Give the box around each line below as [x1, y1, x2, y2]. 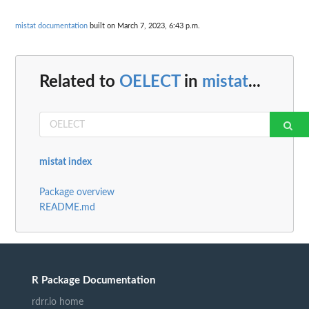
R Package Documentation [32, 275, 155, 286]
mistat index [39, 157, 92, 168]
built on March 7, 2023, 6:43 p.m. [88, 21, 200, 30]
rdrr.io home [32, 297, 83, 308]
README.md [39, 203, 95, 213]
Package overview [39, 188, 114, 198]
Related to [39, 74, 119, 91]
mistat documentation [15, 21, 88, 30]
